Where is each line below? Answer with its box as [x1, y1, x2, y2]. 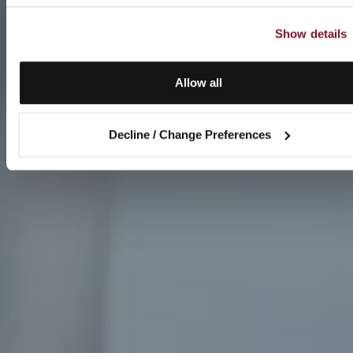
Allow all [175, 76, 222, 90]
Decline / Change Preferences [108, 127, 271, 141]
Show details [275, 26, 347, 40]
